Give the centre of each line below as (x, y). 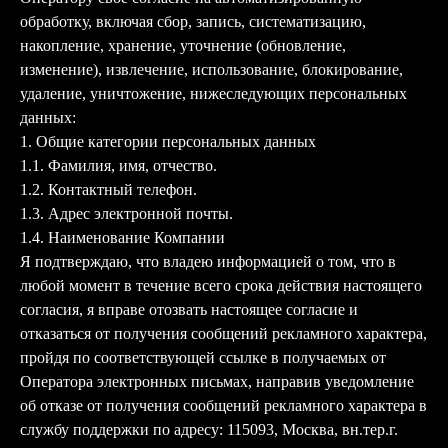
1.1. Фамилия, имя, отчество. (118, 165)
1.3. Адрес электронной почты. (126, 213)
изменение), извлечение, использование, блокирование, (211, 69)
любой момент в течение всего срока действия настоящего (221, 285)
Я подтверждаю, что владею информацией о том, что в (208, 261)
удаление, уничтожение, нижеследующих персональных (213, 93)
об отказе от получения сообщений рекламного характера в (223, 405)
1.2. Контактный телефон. (108, 189)
